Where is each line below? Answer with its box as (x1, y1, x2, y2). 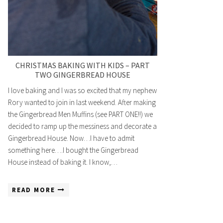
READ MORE (12, 186, 58, 194)
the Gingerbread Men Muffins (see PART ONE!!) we (8, 110, 153, 119)
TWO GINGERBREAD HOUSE (35, 70, 130, 80)
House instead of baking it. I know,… (8, 157, 117, 167)
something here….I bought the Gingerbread (8, 145, 138, 155)
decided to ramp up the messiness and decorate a (8, 121, 157, 131)
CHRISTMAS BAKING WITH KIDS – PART (15, 60, 150, 70)
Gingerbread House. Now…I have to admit (8, 133, 134, 143)
